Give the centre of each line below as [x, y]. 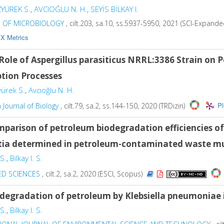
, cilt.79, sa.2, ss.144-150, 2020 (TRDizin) [123, 105]
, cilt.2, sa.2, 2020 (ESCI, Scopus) [92, 173]
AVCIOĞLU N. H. [60, 9]
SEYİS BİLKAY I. [114, 9]
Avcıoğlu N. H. [51, 90]
